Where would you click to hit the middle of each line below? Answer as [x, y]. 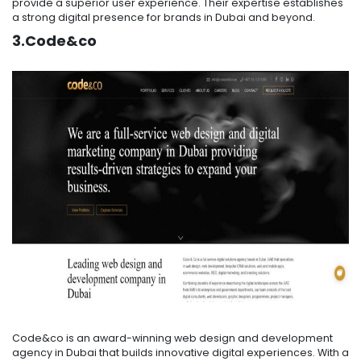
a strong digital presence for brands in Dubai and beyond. [164, 18]
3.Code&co [54, 41]
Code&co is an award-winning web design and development [172, 338]
